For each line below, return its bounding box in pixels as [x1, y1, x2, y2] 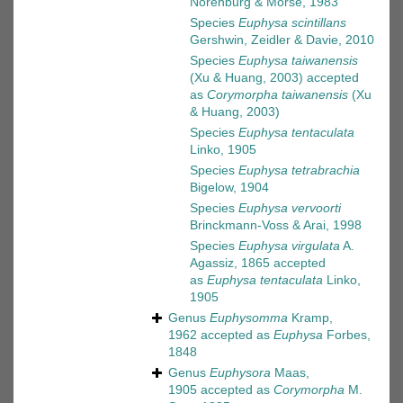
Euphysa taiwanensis [238, 53, 358, 68]
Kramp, [288, 310, 333, 326]
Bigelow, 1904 [190, 180, 269, 195]
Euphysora [210, 365, 271, 381]
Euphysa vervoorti [238, 201, 341, 216]
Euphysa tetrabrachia [238, 163, 360, 178]
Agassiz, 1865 [190, 255, 270, 271]
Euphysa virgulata [238, 238, 340, 254]
